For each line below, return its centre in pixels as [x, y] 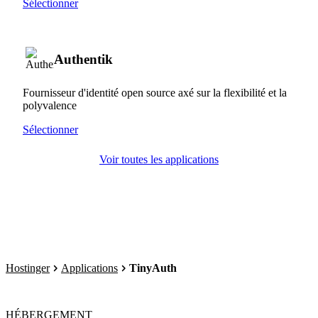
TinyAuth [153, 268]
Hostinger [28, 268]
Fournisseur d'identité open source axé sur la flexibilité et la [155, 92]
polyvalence [50, 105]
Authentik [83, 59]
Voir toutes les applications [159, 159]
